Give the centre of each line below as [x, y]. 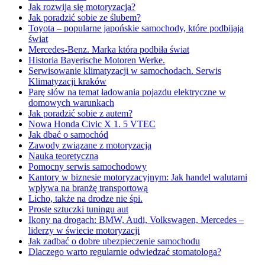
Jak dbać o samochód [68, 135]
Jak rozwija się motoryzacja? [82, 7]
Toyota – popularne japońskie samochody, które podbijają [136, 28]
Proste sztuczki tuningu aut [78, 209]
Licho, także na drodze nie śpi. [85, 199]
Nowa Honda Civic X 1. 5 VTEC [92, 124]
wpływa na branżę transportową [88, 188]
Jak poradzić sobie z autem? [80, 114]
